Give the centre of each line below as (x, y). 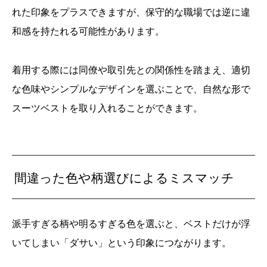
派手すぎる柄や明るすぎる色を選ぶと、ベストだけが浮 (131, 223)
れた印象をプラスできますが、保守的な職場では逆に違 (131, 12)
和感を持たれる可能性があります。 (88, 31)
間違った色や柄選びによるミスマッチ (125, 177)
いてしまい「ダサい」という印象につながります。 (122, 242)
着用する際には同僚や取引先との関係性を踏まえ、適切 (131, 70)
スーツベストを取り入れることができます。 (107, 108)
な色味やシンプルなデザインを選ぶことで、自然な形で (131, 89)
